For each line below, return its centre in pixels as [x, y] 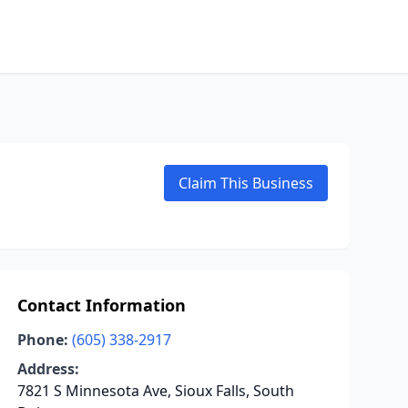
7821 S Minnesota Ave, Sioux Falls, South [155, 391]
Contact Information [101, 305]
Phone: [42, 340]
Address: [48, 369]
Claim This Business [246, 183]
